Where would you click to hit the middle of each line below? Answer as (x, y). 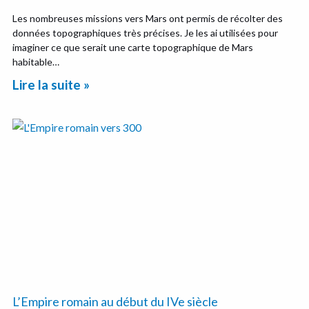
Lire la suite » (51, 84)
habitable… (36, 61)
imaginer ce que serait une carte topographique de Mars (133, 47)
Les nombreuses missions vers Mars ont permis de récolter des (148, 18)
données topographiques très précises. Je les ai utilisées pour (146, 32)
